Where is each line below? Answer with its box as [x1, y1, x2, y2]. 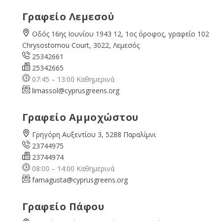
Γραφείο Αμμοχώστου [22, 110, 139, 124]
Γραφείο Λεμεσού [22, 10, 114, 24]
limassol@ [32, 86, 65, 96]
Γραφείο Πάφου [22, 200, 105, 214]
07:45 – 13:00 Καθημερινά [30, 74, 114, 84]
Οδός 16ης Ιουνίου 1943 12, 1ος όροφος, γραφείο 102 [32, 29, 209, 39]
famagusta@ [32, 175, 73, 185]
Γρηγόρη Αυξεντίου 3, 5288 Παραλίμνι [32, 130, 156, 140]
